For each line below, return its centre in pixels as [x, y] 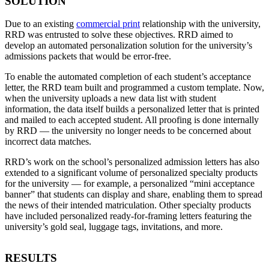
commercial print [108, 24]
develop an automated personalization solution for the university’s [128, 46]
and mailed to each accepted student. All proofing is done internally [132, 120]
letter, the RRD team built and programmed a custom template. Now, [134, 88]
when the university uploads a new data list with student [110, 98]
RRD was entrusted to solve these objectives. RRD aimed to [119, 35]
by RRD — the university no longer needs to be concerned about [128, 131]
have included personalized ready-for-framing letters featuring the [128, 216]
